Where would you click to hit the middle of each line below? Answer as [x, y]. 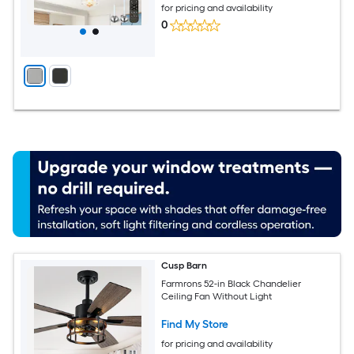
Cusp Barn [185, 266]
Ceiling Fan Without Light [217, 296]
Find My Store [195, 324]
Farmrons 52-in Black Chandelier [232, 283]
